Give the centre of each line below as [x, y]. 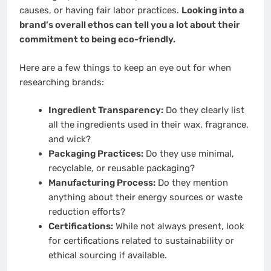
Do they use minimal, [188, 154]
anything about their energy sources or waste [145, 198]
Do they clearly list [204, 110]
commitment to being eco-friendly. [97, 40]
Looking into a [213, 11]
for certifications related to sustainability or [141, 241]
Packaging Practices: [96, 154]
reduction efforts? [87, 212]
